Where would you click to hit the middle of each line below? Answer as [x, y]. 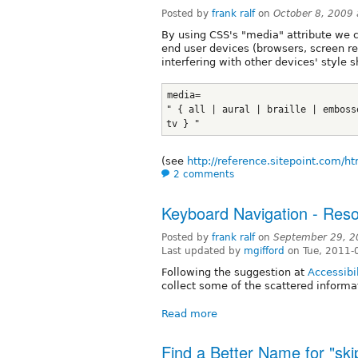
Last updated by [203, 251]
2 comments [204, 175]
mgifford [264, 251]
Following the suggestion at [235, 272]
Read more [189, 314]
